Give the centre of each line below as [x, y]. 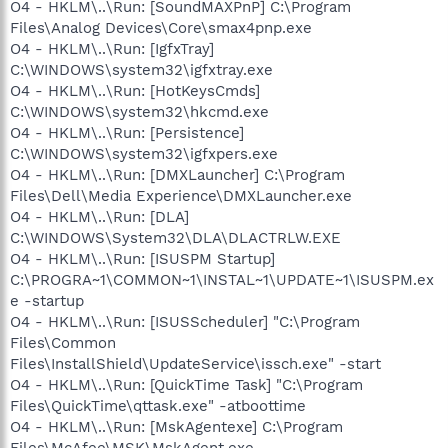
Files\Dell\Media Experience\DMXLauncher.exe [181, 195]
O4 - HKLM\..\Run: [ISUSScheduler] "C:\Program [185, 321]
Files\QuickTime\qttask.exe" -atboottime [158, 405]
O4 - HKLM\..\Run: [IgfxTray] [112, 48]
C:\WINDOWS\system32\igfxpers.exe [144, 153]
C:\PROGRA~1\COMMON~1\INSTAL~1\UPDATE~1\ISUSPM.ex [222, 279]
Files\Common [63, 342]
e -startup [47, 300]
